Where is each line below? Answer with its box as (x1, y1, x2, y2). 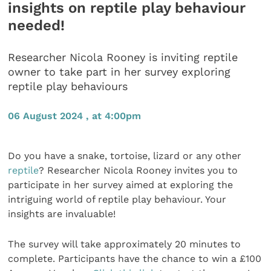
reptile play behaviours (8, 80, 128, 93)
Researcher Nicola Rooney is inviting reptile (8, 51, 238, 64)
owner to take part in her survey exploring (8, 65, 231, 79)
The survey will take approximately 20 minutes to (8, 238, 241, 250)
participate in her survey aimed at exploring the (8, 178, 233, 191)
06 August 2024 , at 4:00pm (8, 109, 142, 122)
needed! (8, 16, 65, 34)
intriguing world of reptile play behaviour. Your (8, 193, 227, 205)
